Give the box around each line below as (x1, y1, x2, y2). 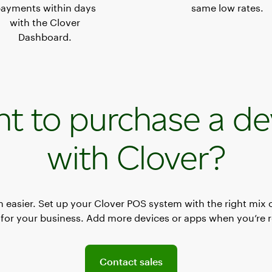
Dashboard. (18, 30, 72, 42)
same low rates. (191, 1, 263, 13)
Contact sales (100, 255, 163, 267)
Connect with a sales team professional (85, 246, 246, 257)
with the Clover (10, 16, 80, 28)
